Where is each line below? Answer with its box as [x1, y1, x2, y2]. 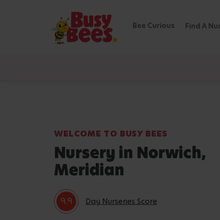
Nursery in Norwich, [54, 142, 206, 163]
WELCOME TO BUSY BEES [54, 128, 168, 139]
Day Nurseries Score [85, 196, 157, 206]
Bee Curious [133, 21, 175, 30]
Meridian [54, 160, 124, 180]
